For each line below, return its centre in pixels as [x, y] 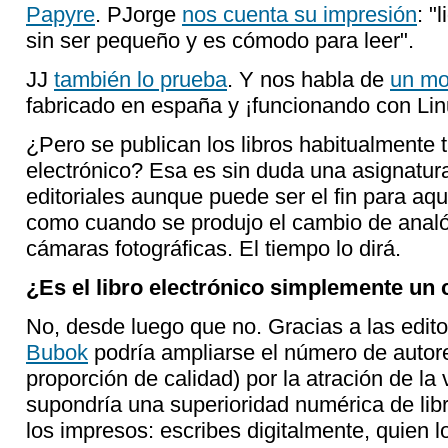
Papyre [60, 14]
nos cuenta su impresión [299, 14]
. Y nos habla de [308, 79]
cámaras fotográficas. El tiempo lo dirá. [213, 248]
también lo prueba [140, 79]
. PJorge [138, 14]
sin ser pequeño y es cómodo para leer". [220, 40]
